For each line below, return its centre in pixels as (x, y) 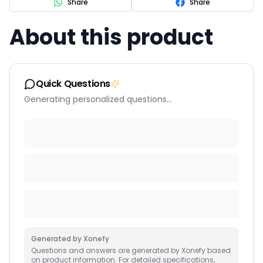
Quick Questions (73, 83)
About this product (111, 37)
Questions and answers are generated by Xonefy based (131, 250)
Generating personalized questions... (98, 99)
